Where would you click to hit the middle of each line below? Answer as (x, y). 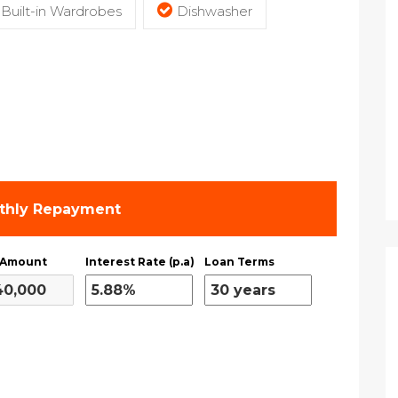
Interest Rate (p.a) (140, 262)
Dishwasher (215, 11)
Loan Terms (239, 262)
